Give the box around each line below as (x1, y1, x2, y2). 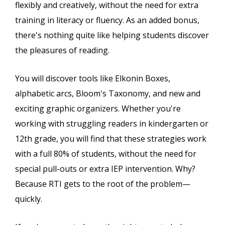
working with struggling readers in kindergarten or (15, 118, 208, 130)
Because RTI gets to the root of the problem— (15, 178, 190, 190)
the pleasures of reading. (15, 45, 109, 56)
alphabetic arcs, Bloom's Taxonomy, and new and (15, 88, 200, 99)
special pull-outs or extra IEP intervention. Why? (15, 163, 195, 175)
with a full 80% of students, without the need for (15, 148, 196, 160)
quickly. (15, 193, 42, 205)
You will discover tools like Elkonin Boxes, (15, 73, 170, 84)
